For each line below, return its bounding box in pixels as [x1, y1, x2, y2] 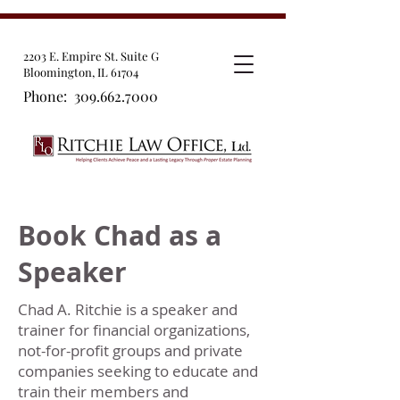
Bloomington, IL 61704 [23, 64, 138, 79]
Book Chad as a [18, 217, 221, 254]
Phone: [23, 87, 74, 105]
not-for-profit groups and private [18, 340, 243, 361]
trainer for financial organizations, [18, 320, 250, 340]
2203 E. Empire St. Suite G [23, 48, 159, 63]
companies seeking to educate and [18, 361, 258, 381]
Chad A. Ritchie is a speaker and [18, 299, 237, 320]
